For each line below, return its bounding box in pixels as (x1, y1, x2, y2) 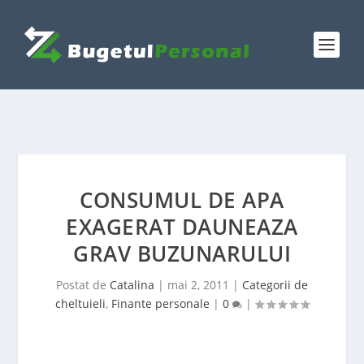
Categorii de (242, 277, 308, 292)
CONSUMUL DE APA (80, 185, 284, 214)
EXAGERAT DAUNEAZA (66, 212, 298, 241)
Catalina (110, 277, 154, 292)
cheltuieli (55, 296, 106, 311)
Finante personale (111, 296, 210, 311)
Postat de (56, 277, 110, 292)
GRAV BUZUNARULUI (73, 239, 291, 268)
